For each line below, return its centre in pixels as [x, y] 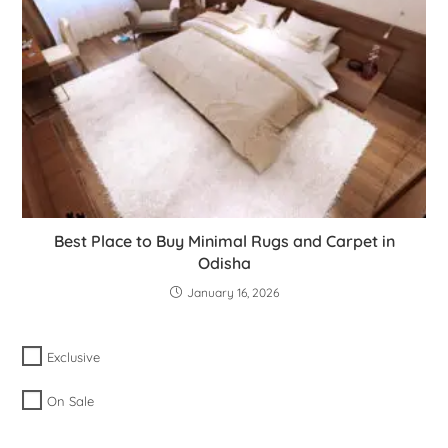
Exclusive [74, 357]
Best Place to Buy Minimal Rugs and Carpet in [224, 240]
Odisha [224, 262]
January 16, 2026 [232, 292]
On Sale [71, 401]
